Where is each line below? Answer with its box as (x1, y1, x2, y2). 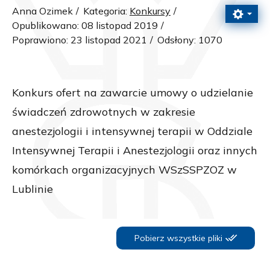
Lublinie (12, 181, 53, 196)
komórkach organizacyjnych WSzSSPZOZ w (12, 162, 237, 177)
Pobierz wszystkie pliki (134, 232, 222, 243)
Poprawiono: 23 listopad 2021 (12, 33, 147, 46)
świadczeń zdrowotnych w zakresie (12, 104, 195, 119)
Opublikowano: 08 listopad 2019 (12, 19, 158, 31)
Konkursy (130, 4, 171, 17)
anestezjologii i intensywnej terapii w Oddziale (12, 124, 253, 138)
